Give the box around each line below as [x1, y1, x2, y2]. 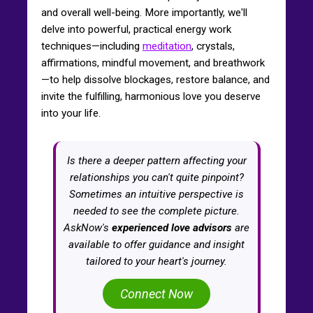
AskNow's [64, 221, 112, 234]
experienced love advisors [112, 221, 232, 234]
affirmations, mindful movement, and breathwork [41, 56, 265, 69]
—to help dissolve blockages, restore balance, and [41, 73, 270, 86]
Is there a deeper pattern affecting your [66, 154, 247, 167]
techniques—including [41, 39, 143, 52]
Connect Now [120, 286, 193, 301]
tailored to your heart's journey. [86, 254, 227, 268]
